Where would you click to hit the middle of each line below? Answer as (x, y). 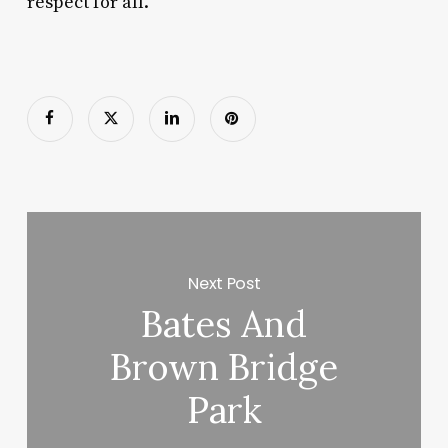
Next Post (224, 283)
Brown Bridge (224, 367)
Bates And (224, 324)
